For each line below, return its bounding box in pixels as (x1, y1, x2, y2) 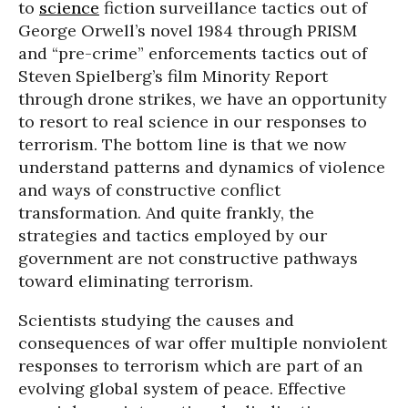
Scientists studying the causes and (18, 310, 294, 331)
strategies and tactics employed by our (18, 225, 327, 246)
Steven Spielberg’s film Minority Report (18, 66, 328, 87)
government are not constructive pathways (18, 248, 358, 269)
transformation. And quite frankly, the (18, 202, 314, 223)
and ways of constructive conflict (18, 179, 280, 200)
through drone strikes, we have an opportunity (18, 88, 387, 109)
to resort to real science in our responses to (18, 111, 367, 132)
